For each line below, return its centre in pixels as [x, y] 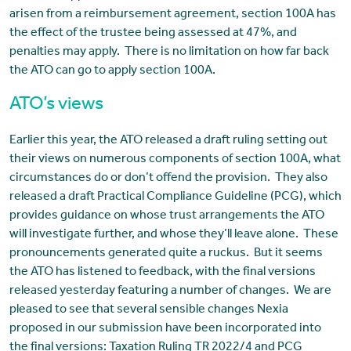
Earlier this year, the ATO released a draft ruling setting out [168, 141]
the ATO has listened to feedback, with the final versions [162, 273]
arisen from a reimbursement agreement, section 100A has [172, 15]
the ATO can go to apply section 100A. [112, 72]
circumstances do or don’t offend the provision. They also [168, 179]
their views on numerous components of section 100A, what [175, 160]
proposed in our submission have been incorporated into [165, 329]
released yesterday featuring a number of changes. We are [170, 292]
